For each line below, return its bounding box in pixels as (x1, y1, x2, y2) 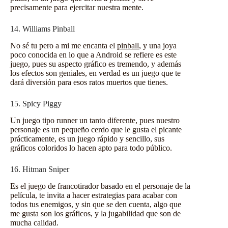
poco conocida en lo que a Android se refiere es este (10, 50, 177, 60)
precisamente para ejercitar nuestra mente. (10, 3, 144, 12)
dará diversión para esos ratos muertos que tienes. (10, 78, 168, 87)
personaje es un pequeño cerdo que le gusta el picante (10, 125, 182, 134)
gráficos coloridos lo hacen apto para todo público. (10, 143, 172, 152)
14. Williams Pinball (10, 24, 75, 34)
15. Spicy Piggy (10, 99, 62, 108)
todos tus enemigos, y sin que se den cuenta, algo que (10, 199, 181, 209)
